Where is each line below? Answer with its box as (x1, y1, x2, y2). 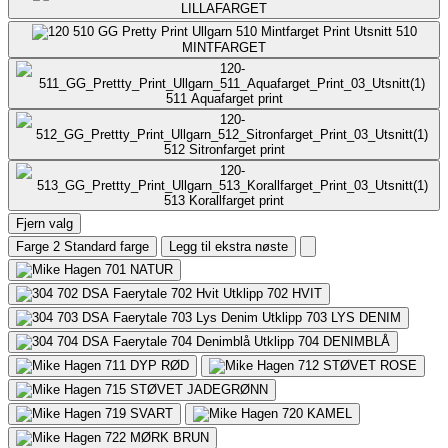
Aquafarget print (190, 90, 283, 106)
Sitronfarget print (188, 141, 285, 157)
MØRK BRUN (130, 429, 209, 445)
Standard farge (64, 238, 149, 254)
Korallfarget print (189, 192, 284, 208)
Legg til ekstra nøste (169, 238, 288, 254)
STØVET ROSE (323, 357, 417, 373)
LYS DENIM (331, 309, 401, 325)
